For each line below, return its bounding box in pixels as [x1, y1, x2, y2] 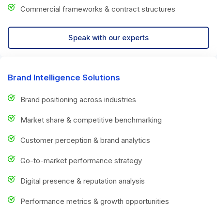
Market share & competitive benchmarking [20, 115, 162, 124]
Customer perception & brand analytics [20, 135, 150, 145]
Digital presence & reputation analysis [20, 176, 145, 186]
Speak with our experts [68, 32, 149, 42]
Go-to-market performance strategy [20, 155, 142, 165]
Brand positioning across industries [20, 94, 136, 104]
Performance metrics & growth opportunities [20, 196, 169, 206]
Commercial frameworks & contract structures [20, 4, 175, 14]
